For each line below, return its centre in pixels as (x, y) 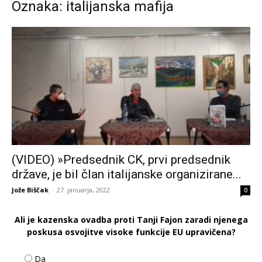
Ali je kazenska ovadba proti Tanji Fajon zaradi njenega (131, 219)
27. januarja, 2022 (83, 189)
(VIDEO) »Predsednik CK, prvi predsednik (121, 159)
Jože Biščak (30, 189)
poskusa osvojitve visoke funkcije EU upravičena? (131, 232)
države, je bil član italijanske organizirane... (127, 174)
